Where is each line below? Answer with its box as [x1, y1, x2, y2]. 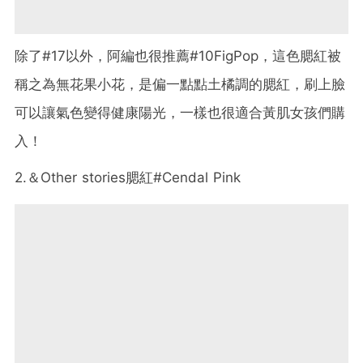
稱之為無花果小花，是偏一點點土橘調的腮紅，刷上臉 [15, 76, 345, 93]
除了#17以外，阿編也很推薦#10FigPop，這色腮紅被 [15, 48, 341, 65]
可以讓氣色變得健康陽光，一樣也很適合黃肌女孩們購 [15, 105, 345, 122]
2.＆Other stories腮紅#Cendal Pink [15, 169, 241, 186]
